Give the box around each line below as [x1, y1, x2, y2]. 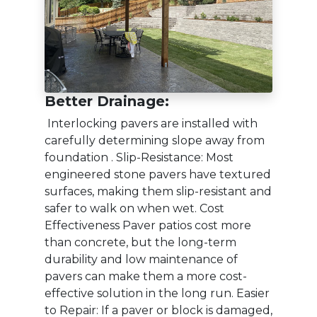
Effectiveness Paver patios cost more [45, 219, 251, 233]
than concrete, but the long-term [45, 236, 236, 250]
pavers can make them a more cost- [45, 270, 247, 284]
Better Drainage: [45, 93, 169, 110]
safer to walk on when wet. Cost [45, 202, 224, 216]
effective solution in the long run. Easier [45, 287, 270, 301]
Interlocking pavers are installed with [45, 117, 258, 131]
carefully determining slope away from [45, 134, 265, 148]
